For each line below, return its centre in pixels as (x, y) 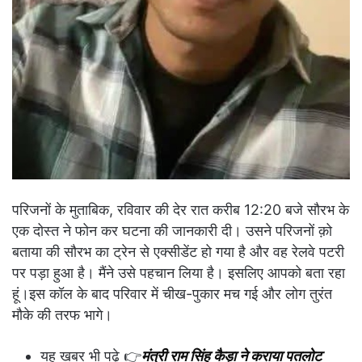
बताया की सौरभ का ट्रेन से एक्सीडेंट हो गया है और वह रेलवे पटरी (178, 252)
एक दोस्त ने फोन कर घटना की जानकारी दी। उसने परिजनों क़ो (172, 231)
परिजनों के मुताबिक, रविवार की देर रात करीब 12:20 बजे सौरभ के (181, 210)
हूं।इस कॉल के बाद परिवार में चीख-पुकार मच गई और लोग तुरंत (172, 294)
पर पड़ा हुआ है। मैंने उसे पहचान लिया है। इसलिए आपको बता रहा (179, 273)
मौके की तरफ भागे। (62, 315)
